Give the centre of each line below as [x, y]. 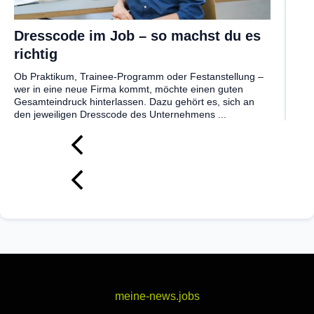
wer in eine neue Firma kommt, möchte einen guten [129, 89]
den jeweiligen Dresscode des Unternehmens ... [120, 115]
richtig [36, 54]
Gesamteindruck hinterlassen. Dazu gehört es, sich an [134, 102]
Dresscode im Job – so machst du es [137, 36]
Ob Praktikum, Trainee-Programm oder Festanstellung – [139, 77]
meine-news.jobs [157, 296]
